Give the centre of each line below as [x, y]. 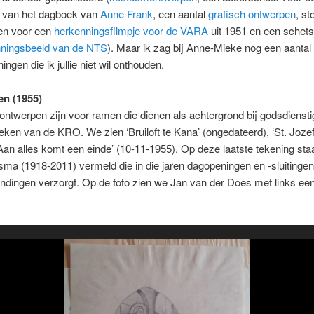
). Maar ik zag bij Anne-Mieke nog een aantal [209, 48]
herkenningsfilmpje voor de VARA [131, 31]
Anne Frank [126, 14]
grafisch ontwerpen [252, 14]
